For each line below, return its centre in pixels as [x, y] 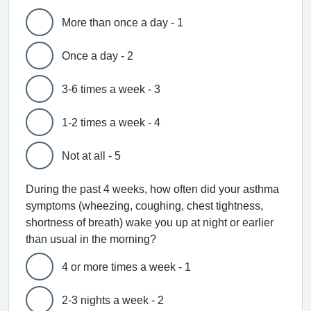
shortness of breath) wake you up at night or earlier [150, 222]
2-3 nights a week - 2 [113, 300]
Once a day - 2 [98, 56]
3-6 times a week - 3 [111, 89]
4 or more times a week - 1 [126, 267]
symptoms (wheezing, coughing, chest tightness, [144, 205]
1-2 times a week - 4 [111, 122]
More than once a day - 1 [123, 22]
